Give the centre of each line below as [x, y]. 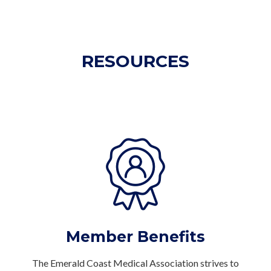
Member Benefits [135, 236]
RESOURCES [135, 61]
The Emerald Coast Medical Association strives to [135, 263]
